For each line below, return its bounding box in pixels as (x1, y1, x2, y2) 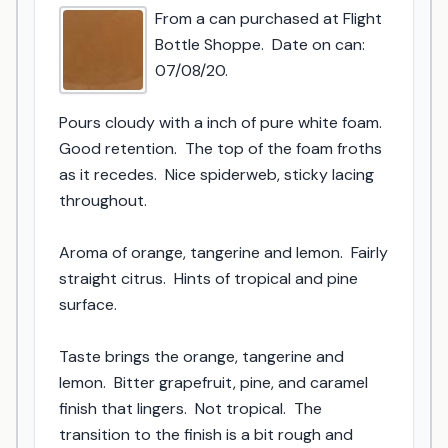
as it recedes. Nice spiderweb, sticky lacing (59, 164, 374, 185)
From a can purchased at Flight (155, 8, 382, 29)
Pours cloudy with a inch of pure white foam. (59, 112, 382, 133)
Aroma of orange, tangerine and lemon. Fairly (59, 242, 388, 263)
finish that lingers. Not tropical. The (59, 398, 322, 419)
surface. (59, 294, 117, 315)
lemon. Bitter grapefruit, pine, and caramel (59, 372, 368, 393)
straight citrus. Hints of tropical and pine (59, 268, 358, 289)
